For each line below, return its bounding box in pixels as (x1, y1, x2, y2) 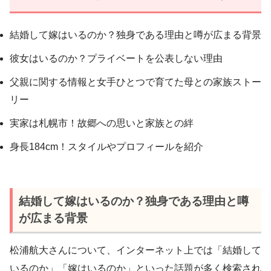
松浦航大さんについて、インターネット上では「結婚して (10, 245, 261, 256)
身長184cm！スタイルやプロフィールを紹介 (10, 141, 203, 152)
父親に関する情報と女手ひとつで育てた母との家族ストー (10, 76, 261, 87)
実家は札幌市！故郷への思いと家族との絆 (10, 117, 194, 128)
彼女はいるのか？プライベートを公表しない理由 (10, 53, 223, 64)
